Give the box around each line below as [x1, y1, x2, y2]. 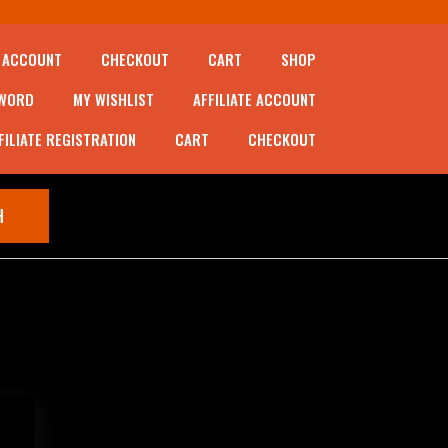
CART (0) [177, 202, 239, 228]
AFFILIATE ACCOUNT [193, 88, 316, 110]
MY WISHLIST [73, 88, 154, 110]
